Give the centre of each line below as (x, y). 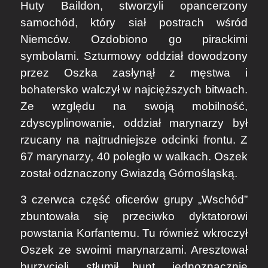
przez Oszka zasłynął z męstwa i (134, 73)
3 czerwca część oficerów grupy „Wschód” (134, 200)
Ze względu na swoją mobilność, (134, 106)
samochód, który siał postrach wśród (134, 23)
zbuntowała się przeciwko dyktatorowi (134, 217)
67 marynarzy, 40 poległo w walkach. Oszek (134, 157)
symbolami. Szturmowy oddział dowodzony (134, 56)
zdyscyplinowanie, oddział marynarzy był (134, 123)
